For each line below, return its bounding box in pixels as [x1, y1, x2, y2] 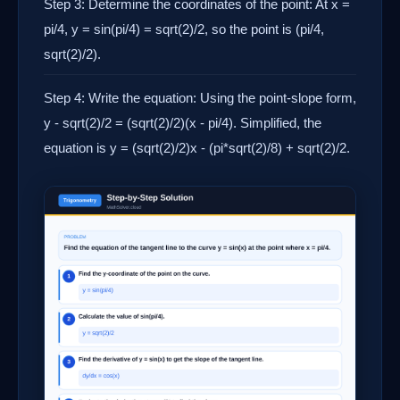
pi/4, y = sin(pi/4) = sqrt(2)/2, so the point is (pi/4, [44, 21, 324, 37]
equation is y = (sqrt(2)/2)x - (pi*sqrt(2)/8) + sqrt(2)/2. [44, 140, 350, 155]
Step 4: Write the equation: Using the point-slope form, [44, 90, 356, 105]
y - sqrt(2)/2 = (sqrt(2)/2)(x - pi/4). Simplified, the [44, 115, 321, 130]
